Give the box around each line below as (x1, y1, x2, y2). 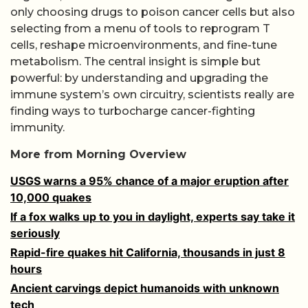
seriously (10, 225, 60, 240)
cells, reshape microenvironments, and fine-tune (10, 38, 277, 52)
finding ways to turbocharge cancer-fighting (10, 104, 255, 118)
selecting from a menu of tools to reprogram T (10, 22, 270, 36)
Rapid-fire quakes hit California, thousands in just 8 (10, 245, 285, 259)
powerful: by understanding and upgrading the (10, 71, 268, 85)
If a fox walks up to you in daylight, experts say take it (10, 209, 295, 223)
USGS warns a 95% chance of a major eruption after (10, 173, 289, 188)
